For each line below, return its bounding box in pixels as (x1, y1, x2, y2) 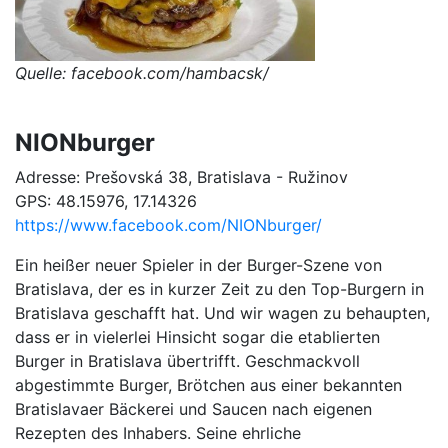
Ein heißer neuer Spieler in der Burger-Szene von (15, 255, 382, 276)
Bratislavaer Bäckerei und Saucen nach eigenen (15, 399, 372, 420)
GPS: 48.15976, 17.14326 (15, 191, 197, 212)
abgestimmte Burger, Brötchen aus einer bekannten (15, 375, 402, 396)
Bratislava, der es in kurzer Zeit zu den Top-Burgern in (15, 279, 424, 300)
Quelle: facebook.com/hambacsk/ (15, 63, 269, 84)
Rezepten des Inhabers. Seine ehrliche (15, 423, 301, 444)
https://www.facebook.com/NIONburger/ (15, 215, 322, 236)
